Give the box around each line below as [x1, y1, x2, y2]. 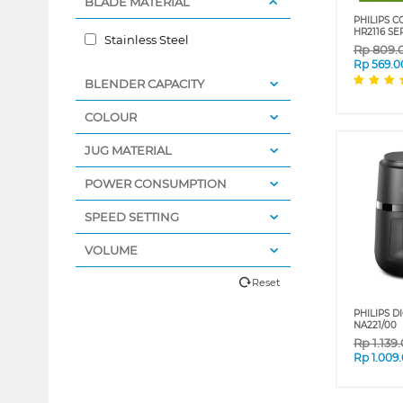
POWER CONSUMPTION [84, 176, 227, 192]
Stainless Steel [101, 32, 189, 48]
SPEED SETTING [84, 210, 179, 225]
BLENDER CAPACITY [84, 76, 204, 92]
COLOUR [84, 110, 137, 125]
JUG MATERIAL [84, 143, 172, 158]
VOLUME [84, 243, 138, 258]
